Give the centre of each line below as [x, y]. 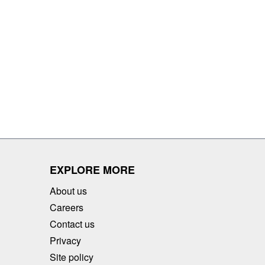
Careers [67, 207]
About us [68, 190]
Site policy [72, 257]
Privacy [65, 240]
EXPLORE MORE [92, 169]
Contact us [72, 224]
